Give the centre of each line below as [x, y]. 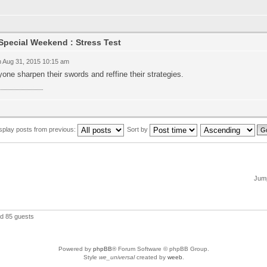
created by [151, 257]
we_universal [117, 257]
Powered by [75, 249]
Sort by [138, 129]
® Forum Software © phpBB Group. [160, 249]
